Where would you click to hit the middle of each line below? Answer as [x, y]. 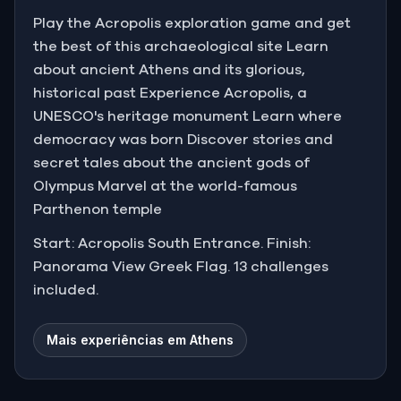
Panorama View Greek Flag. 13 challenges [181, 266]
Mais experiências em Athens [140, 339]
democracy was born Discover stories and [183, 139]
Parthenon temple [98, 209]
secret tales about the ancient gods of [171, 162]
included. [66, 290]
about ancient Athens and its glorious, [169, 69]
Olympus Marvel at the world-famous [165, 186]
